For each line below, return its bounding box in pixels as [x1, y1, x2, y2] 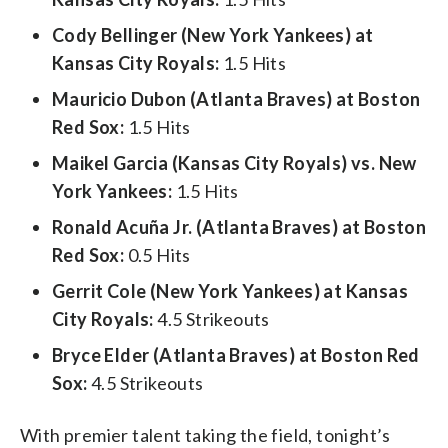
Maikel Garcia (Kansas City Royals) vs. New [52, 151, 417, 174]
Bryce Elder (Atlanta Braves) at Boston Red [52, 343, 420, 366]
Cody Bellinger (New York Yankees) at [52, 23, 374, 46]
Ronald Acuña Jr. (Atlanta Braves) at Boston [52, 215, 427, 238]
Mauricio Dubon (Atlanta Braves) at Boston [52, 87, 421, 110]
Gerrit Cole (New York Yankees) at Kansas [52, 279, 408, 302]
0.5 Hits [124, 243, 191, 266]
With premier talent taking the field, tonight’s [20, 423, 391, 446]
